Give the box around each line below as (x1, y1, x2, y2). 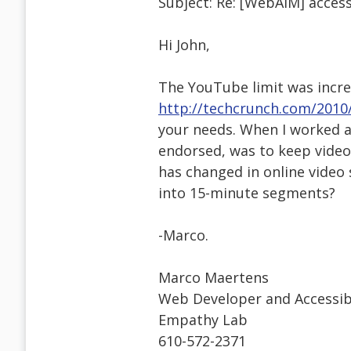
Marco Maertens (158, 268, 269, 288)
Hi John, (158, 35, 210, 55)
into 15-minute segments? (158, 183, 335, 203)
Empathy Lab (158, 310, 248, 330)
